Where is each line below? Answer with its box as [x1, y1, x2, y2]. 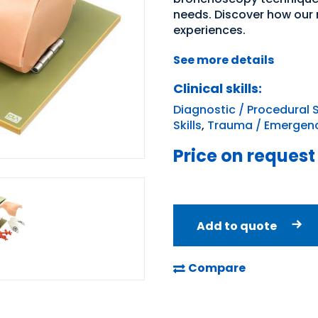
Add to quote [197, 218, 277, 234]
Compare [188, 260, 246, 276]
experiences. [173, 22, 246, 38]
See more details [173, 52, 274, 68]
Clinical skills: [173, 79, 262, 97]
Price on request [173, 144, 315, 168]
